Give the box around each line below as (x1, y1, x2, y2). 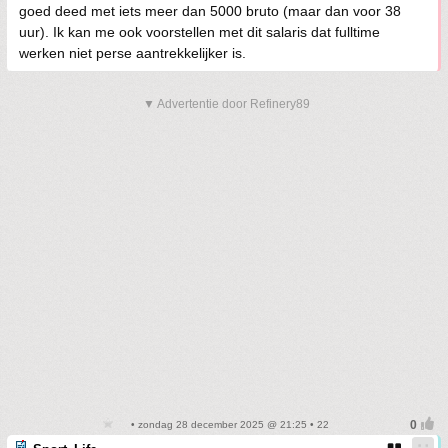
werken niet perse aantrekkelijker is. (19, 45, 246, 61)
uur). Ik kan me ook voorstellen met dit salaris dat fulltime (19, 24, 380, 40)
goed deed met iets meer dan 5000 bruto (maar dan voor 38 (19, 3, 401, 19)
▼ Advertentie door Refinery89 (143, 97, 310, 111)
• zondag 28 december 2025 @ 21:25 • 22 (127, 419, 329, 430)
